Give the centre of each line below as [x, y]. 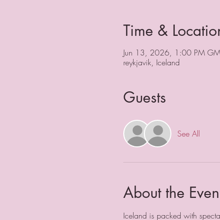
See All [188, 133]
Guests [144, 97]
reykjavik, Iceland [151, 62]
